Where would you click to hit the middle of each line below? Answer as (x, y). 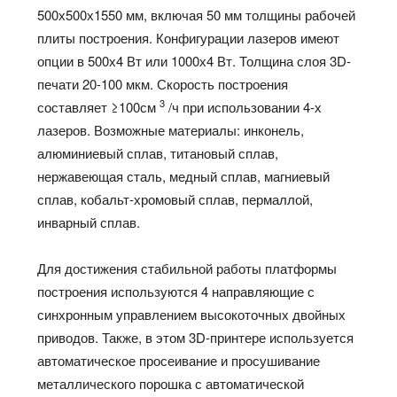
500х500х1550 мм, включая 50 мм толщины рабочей (197, 15)
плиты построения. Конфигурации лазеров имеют (189, 38)
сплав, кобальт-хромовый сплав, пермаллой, (175, 199)
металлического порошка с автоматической (171, 384)
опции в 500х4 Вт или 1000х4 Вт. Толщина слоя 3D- (195, 61)
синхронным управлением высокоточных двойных (192, 315)
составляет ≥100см (99, 107)
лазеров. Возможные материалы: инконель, (171, 130)
